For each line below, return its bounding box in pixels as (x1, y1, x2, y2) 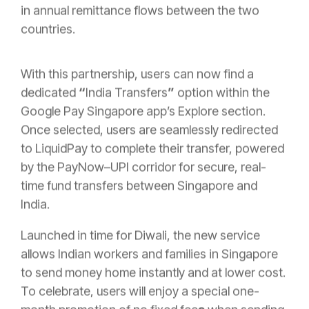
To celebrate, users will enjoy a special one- (21, 283, 259, 299)
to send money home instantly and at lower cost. (21, 265, 286, 280)
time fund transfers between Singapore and (21, 178, 257, 193)
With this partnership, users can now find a (21, 66, 254, 81)
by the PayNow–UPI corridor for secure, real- (21, 159, 266, 175)
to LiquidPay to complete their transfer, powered (21, 141, 284, 156)
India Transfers (86, 85, 168, 100)
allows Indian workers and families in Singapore (21, 246, 278, 261)
